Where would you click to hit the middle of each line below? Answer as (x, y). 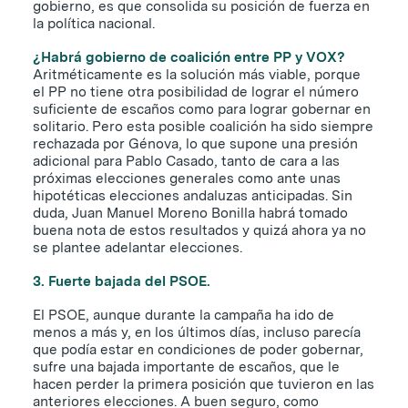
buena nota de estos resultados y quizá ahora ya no (199, 230)
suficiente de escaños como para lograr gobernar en (202, 109)
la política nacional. (94, 23)
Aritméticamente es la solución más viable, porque (197, 74)
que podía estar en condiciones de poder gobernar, (198, 349)
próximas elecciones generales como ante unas (187, 178)
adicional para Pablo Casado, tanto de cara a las (186, 161)
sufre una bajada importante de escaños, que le (186, 367)
